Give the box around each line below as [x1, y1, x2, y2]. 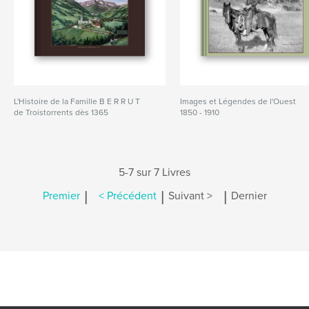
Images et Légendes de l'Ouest [180, 97, 297, 106]
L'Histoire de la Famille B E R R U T [14, 97, 140, 106]
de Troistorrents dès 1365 [14, 108, 108, 117]
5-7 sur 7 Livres [119, 166, 190, 179]
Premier [42, 189, 80, 203]
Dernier [230, 189, 267, 203]
